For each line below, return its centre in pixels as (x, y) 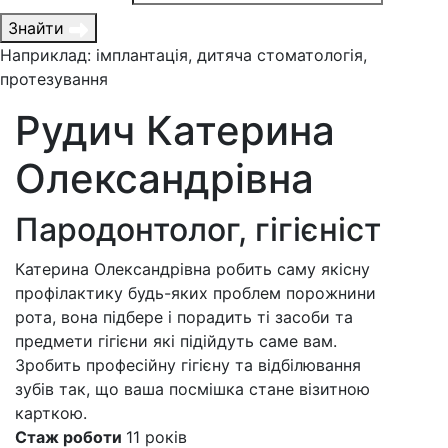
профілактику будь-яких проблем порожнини (195, 293)
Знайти (36, 28)
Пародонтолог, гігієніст (198, 230)
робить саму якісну (293, 269)
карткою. (51, 413)
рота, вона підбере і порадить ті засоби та (184, 317)
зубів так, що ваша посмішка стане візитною (192, 389)
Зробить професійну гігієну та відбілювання (188, 365)
